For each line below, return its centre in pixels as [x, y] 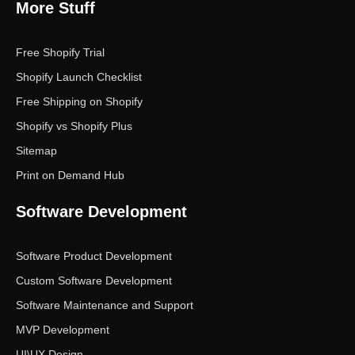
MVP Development [63, 329]
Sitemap [36, 150]
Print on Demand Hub [70, 175]
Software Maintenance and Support [105, 305]
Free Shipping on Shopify [79, 101]
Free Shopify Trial [60, 52]
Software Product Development [94, 256]
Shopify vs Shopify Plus [74, 126]
